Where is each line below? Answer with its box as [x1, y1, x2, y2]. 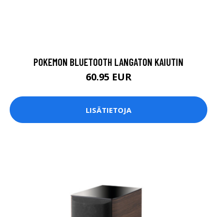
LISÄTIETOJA [86, 105, 131, 115]
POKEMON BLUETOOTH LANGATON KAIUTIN [33, 56, 184, 68]
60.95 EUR [85, 70, 132, 84]
